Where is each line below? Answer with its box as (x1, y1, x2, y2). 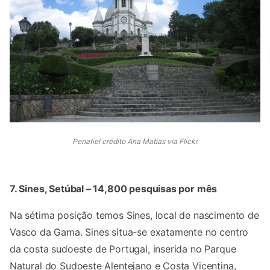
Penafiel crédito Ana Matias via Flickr (72, 137, 198, 146)
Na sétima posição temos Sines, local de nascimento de (10, 209, 259, 222)
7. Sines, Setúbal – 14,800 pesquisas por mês (10, 183, 218, 195)
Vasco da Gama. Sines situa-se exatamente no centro (10, 226, 249, 239)
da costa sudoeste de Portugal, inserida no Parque (10, 243, 236, 256)
